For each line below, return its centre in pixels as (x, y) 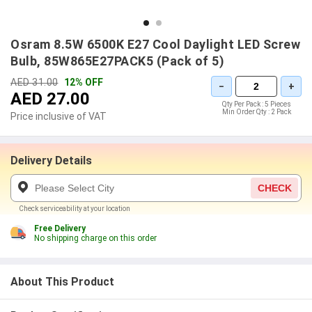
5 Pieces (278, 104)
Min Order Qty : (246, 112)
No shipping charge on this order (95, 238)
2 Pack (281, 112)
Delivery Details (51, 161)
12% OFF (82, 82)
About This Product (62, 282)
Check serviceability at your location (75, 209)
